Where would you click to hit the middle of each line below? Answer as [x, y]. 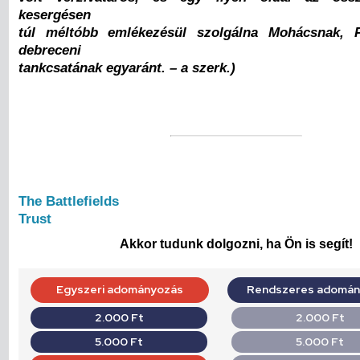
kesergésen [55, 15]
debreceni [50, 50]
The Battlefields [69, 200]
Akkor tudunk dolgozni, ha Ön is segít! [236, 244]
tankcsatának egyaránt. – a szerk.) [127, 68]
